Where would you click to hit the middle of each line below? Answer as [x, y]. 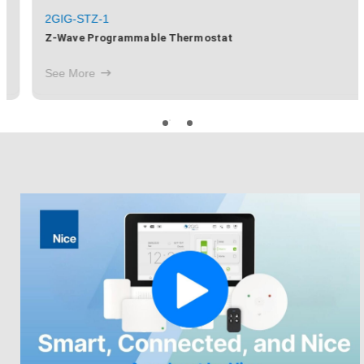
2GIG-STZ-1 [57, 19]
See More [52, 74]
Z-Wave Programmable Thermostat [119, 38]
